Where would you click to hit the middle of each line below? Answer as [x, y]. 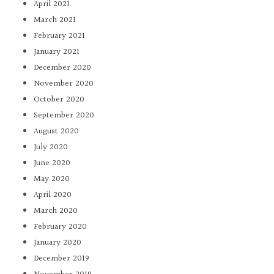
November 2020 [64, 84]
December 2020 [62, 68]
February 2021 [59, 36]
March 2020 [56, 211]
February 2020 [60, 227]
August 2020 [56, 132]
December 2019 [61, 259]
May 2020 [52, 180]
